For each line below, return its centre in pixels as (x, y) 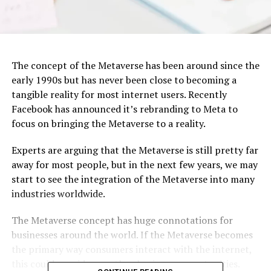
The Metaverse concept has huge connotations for (122, 220)
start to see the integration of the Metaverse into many (133, 179)
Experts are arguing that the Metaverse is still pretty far (135, 150)
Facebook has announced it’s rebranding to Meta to (124, 109)
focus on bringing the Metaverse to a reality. (108, 123)
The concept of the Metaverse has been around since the (135, 65)
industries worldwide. (58, 193)
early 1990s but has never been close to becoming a (124, 80)
